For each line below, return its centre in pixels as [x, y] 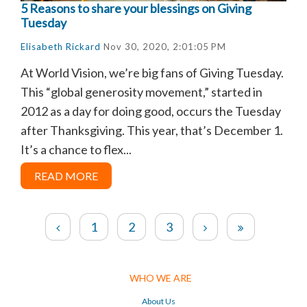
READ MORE [66, 175]
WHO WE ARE [160, 278]
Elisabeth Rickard [61, 46]
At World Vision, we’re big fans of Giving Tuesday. [152, 72]
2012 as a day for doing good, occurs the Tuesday [151, 111]
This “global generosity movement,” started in [142, 91]
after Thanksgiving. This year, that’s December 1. [152, 130]
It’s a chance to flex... [76, 149]
